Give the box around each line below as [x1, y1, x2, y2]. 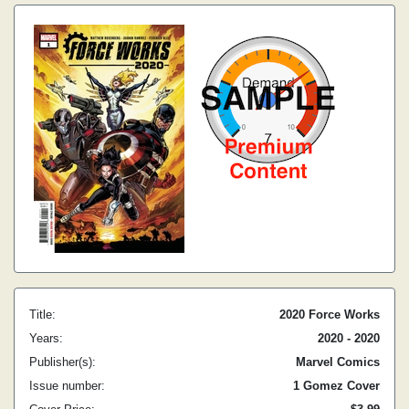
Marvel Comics [296, 355, 380, 369]
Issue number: [29, 379, 105, 393]
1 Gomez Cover [293, 379, 380, 393]
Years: [29, 331, 63, 345]
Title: [29, 308, 56, 321]
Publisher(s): [29, 355, 96, 369]
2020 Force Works [279, 308, 380, 321]
